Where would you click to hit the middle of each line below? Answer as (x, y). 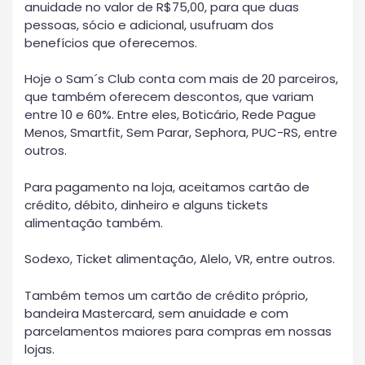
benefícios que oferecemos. (111, 42)
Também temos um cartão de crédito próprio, (166, 295)
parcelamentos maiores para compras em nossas (178, 331)
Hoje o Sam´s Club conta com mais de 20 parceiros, (181, 79)
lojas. (40, 349)
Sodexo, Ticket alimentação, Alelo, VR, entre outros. (180, 259)
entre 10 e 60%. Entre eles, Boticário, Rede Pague (170, 115)
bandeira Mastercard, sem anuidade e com (156, 313)
